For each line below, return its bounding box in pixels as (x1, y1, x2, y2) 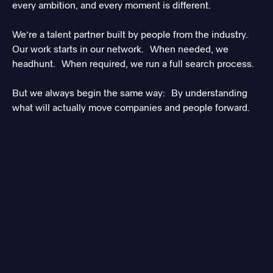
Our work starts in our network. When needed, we (12, 43, 229, 55)
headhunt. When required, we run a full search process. (12, 57, 254, 69)
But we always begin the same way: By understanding (12, 87, 247, 99)
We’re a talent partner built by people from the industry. (12, 28, 248, 40)
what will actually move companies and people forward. (12, 101, 250, 113)
